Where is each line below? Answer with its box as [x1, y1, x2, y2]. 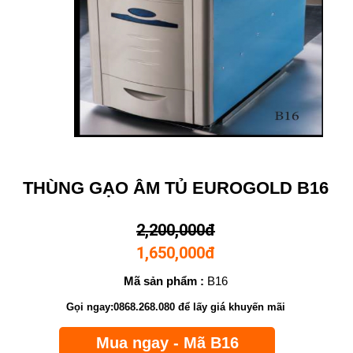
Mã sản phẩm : [123, 273, 204, 288]
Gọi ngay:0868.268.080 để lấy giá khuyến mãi [65, 300, 285, 313]
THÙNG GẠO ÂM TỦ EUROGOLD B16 [22, 177, 329, 198]
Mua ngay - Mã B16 [95, 333, 239, 351]
